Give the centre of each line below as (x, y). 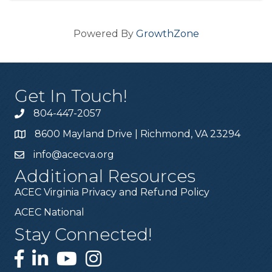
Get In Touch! (71, 96)
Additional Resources (105, 176)
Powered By (104, 33)
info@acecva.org (74, 154)
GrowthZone (167, 33)
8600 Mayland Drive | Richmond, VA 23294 (139, 134)
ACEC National (49, 212)
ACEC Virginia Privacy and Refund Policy (112, 192)
